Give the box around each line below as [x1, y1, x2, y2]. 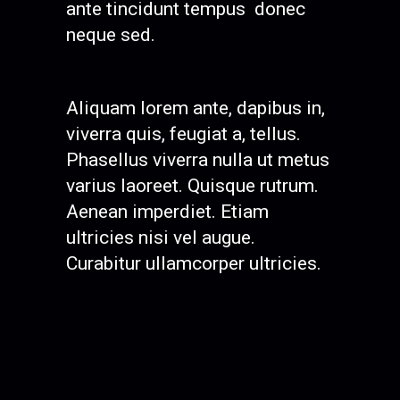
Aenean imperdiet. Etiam [66, 201, 269, 222]
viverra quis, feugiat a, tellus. [66, 123, 301, 145]
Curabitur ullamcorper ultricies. [66, 253, 321, 274]
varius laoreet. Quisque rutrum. [66, 175, 319, 196]
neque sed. [66, 24, 155, 46]
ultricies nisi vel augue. [66, 227, 255, 248]
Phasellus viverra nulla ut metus [66, 149, 329, 171]
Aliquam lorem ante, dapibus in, [66, 97, 325, 119]
